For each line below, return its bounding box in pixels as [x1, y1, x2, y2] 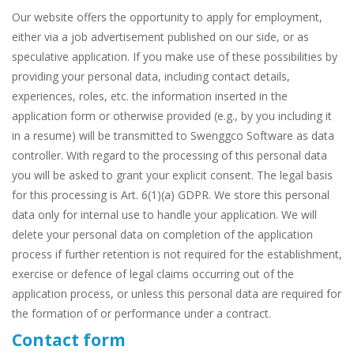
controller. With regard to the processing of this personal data [12, 148, 327, 164]
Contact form [12, 329, 126, 352]
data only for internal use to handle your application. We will [12, 207, 317, 223]
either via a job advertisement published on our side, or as [12, 29, 309, 45]
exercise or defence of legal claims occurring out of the [12, 266, 294, 282]
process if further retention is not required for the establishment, [12, 247, 342, 262]
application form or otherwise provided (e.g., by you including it [12, 108, 332, 124]
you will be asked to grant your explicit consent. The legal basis [12, 168, 333, 183]
